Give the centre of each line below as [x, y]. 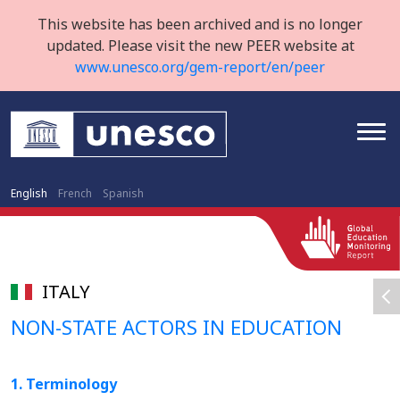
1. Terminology [64, 384]
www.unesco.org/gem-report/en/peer [200, 67]
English [29, 193]
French [75, 193]
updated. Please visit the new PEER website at [200, 46]
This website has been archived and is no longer [200, 24]
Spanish [123, 193]
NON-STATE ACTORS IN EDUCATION [176, 327]
